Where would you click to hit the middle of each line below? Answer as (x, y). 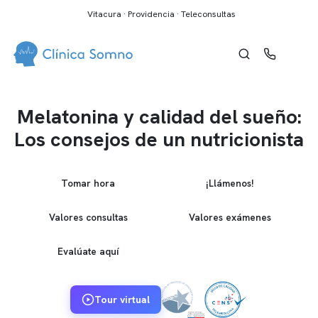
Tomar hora (88, 183)
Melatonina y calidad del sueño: (159, 116)
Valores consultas (88, 217)
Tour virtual (122, 300)
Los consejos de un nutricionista (159, 139)
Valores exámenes (230, 217)
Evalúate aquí (88, 251)
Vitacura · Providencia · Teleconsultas (161, 14)
